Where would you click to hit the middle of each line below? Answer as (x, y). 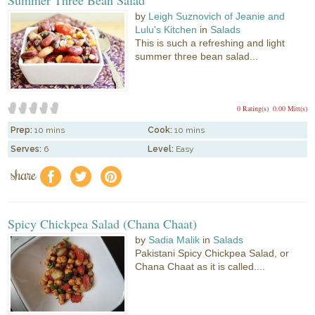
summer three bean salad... (197, 56)
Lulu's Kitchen (166, 29)
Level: (161, 149)
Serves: (26, 149)
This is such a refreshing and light (210, 43)
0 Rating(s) (252, 108)
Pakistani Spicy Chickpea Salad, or (212, 253)
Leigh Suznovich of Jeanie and (217, 16)
